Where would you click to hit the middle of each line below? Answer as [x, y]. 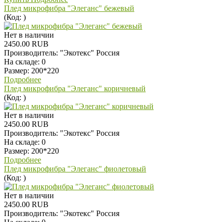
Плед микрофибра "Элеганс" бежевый [69, 8]
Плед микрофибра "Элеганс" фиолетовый [75, 168]
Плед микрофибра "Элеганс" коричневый [75, 88]
